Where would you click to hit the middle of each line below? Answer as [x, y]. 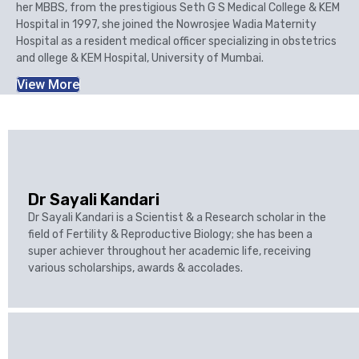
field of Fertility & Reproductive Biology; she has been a [170, 234]
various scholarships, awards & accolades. [135, 268]
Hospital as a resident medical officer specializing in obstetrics [176, 41]
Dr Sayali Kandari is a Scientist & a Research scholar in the [177, 218]
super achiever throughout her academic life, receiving [169, 251]
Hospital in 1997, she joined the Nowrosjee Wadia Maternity [166, 24]
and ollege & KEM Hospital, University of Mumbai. [140, 58]
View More [48, 85]
